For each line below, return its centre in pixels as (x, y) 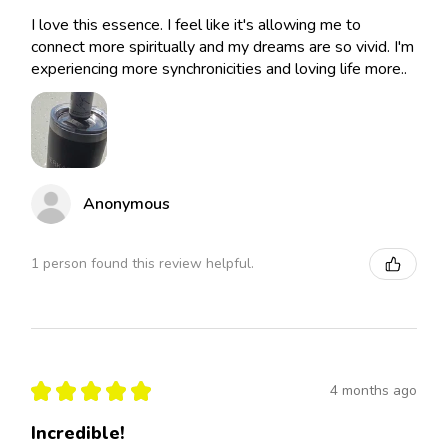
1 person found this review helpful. (142, 264)
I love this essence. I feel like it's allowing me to (196, 24)
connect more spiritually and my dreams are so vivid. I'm (222, 46)
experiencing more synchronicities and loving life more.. (219, 68)
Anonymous (126, 203)
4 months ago (373, 391)
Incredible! (78, 432)
